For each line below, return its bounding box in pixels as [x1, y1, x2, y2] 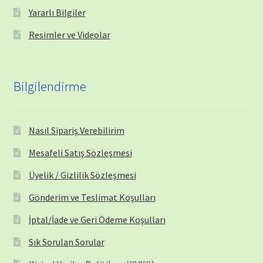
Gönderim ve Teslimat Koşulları [28, 191, 156, 204]
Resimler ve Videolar [28, 28, 110, 41]
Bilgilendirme [13, 78, 86, 95]
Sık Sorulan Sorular [28, 236, 104, 248]
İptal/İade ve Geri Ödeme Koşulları [28, 214, 166, 226]
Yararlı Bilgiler [28, 6, 86, 18]
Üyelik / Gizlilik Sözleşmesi [28, 169, 136, 181]
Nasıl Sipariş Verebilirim [28, 124, 124, 137]
